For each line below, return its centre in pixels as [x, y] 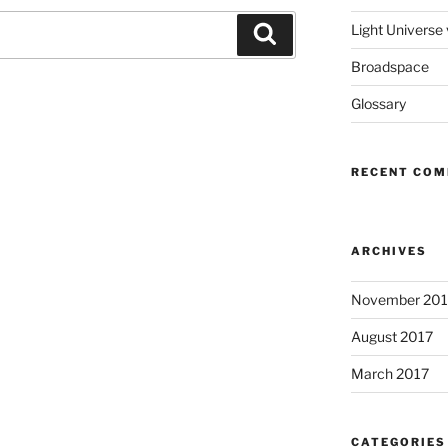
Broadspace [389, 67]
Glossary [378, 104]
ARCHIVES [388, 251]
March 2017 [389, 374]
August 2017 [391, 337]
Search [304, 33]
